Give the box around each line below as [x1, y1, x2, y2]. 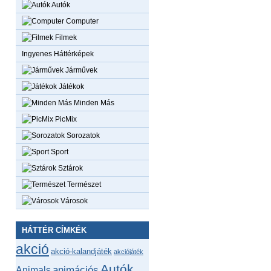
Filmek [53, 33, 77, 42]
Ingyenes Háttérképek [22, 50, 94, 58]
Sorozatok [65, 131, 100, 140]
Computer [64, 17, 99, 25]
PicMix [53, 115, 77, 123]
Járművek [64, 66, 97, 74]
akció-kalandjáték [51, 247, 112, 256]
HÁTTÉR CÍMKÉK [22, 226, 87, 235]
